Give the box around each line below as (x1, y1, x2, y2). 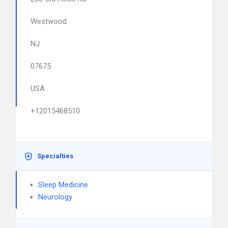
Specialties (37, 152, 73, 160)
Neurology (38, 192, 72, 202)
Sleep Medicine (38, 180, 88, 189)
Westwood (31, 17, 67, 26)
